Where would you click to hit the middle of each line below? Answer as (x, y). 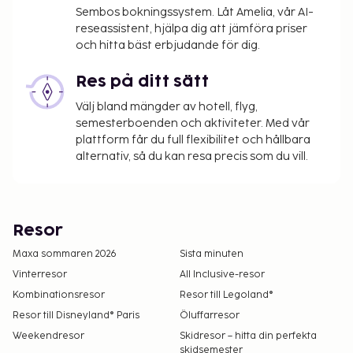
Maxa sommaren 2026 (65, 254)
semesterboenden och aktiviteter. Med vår (193, 123)
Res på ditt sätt (142, 82)
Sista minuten (212, 254)
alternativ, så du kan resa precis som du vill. (192, 156)
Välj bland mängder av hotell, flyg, (167, 107)
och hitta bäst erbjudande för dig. (168, 45)
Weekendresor (48, 336)
